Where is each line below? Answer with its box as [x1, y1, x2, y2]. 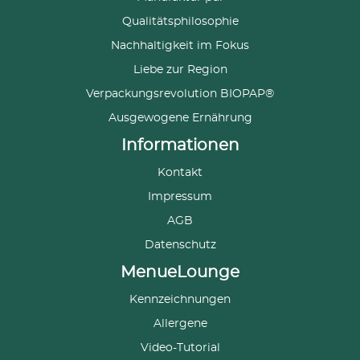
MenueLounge [121, 264, 239, 281]
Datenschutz [144, 239, 216, 252]
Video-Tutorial [140, 342, 220, 354]
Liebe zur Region [133, 64, 227, 76]
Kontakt [157, 167, 202, 179]
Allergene [153, 318, 207, 330]
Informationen [121, 137, 239, 154]
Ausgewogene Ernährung [108, 112, 252, 125]
